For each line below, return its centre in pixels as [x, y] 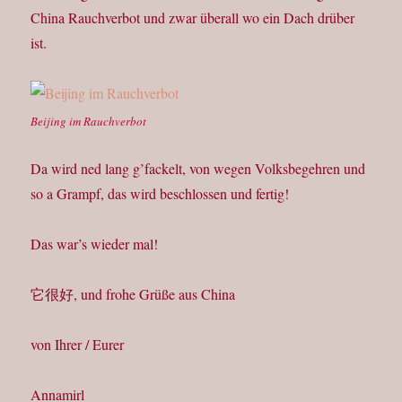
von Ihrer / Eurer [78, 345]
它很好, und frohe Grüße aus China [133, 294]
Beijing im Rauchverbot [89, 122]
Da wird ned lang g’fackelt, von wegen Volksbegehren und [198, 169]
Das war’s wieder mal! [95, 244]
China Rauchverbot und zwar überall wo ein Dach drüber [193, 18]
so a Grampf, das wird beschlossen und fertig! [160, 194]
